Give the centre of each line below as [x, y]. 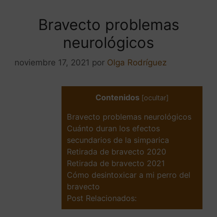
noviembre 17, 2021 [52, 63]
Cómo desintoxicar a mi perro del [129, 175]
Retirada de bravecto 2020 [116, 152]
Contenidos [117, 98]
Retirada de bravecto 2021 [116, 163]
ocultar [155, 98]
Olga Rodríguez [137, 63]
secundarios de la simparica [118, 140]
